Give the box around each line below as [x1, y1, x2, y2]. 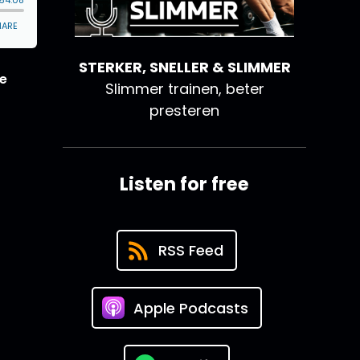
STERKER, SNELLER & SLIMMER [78, 57, 291, 78]
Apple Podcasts [133, 297, 248, 318]
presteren [149, 100, 220, 121]
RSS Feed [157, 240, 223, 261]
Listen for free [120, 171, 250, 198]
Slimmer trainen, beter [104, 79, 264, 100]
